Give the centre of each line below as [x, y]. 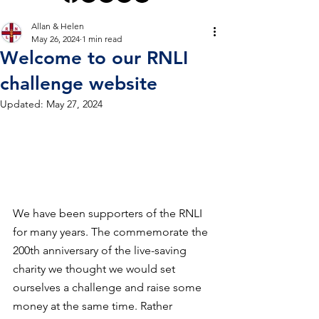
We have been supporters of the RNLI [109, 214]
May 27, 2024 [74, 104]
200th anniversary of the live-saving [101, 251]
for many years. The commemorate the [112, 232]
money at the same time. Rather [94, 306]
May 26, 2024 [56, 39]
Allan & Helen [58, 26]
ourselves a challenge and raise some [109, 288]
